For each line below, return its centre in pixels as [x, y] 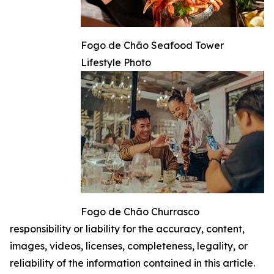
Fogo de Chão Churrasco [140, 212]
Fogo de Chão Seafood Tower [152, 46]
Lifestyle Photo [116, 63]
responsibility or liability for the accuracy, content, [127, 229]
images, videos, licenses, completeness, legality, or [129, 246]
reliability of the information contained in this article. [132, 263]
